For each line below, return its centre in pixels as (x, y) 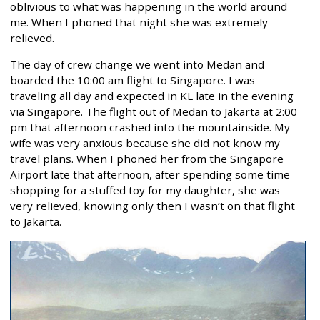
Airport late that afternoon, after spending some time (150, 175)
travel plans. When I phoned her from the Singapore (147, 159)
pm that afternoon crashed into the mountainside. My (150, 127)
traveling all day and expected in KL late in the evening (152, 96)
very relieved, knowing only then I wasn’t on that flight (152, 206)
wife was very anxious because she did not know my (145, 143)
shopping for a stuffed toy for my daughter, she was (145, 190)
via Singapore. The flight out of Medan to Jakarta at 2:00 (154, 112)
